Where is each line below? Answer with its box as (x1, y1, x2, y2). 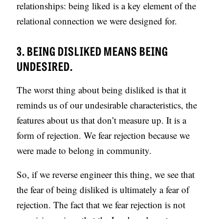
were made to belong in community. (17, 144, 152, 157)
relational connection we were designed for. (17, 15, 177, 27)
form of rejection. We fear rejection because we (17, 129, 190, 142)
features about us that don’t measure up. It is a (17, 114, 187, 127)
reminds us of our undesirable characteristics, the (17, 99, 197, 111)
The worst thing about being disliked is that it (17, 84, 187, 96)
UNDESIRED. (17, 57, 73, 75)
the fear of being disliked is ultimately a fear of (17, 183, 190, 196)
